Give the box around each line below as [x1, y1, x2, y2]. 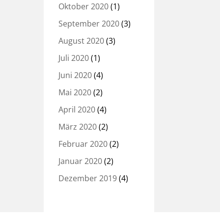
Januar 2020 [58, 156, 103, 166]
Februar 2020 [58, 138, 108, 149]
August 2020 [58, 35, 105, 46]
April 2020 [58, 104, 96, 115]
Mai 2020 [58, 87, 92, 98]
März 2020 [58, 121, 97, 132]
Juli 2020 [58, 53, 89, 63]
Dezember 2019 [58, 173, 117, 184]
